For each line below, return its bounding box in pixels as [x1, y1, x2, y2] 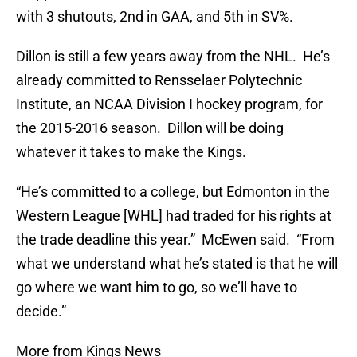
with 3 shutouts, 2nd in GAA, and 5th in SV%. [16, 8, 293, 25]
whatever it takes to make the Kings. [16, 143, 246, 161]
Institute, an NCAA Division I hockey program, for [16, 96, 323, 113]
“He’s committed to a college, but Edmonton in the [16, 183, 330, 201]
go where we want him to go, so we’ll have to [16, 279, 297, 296]
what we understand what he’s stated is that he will [16, 255, 338, 273]
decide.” [16, 303, 66, 320]
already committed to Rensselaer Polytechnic [16, 72, 302, 89]
